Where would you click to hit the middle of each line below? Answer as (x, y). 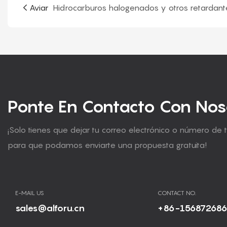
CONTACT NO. (177, 193)
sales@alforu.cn (50, 208)
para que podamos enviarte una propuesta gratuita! (107, 145)
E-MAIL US (30, 193)
